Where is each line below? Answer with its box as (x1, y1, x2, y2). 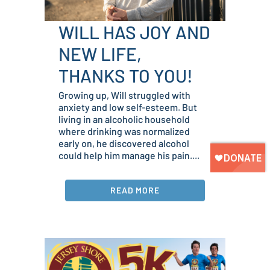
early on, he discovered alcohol (58, 137, 189, 149)
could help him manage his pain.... (58, 149, 199, 162)
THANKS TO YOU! (58, 64, 193, 87)
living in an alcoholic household (58, 113, 190, 125)
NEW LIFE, (58, 43, 142, 65)
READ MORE (110, 185, 160, 196)
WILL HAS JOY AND (58, 21, 210, 43)
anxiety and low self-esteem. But (58, 101, 197, 113)
